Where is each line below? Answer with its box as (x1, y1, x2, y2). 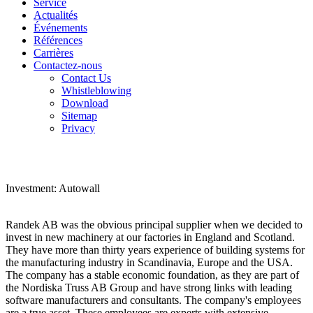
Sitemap (61, 110, 97, 122)
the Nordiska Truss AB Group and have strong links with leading (6, 282, 292, 293)
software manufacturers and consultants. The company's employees (6, 294, 301, 306)
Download (61, 97, 108, 109)
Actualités (34, 9, 78, 21)
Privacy (61, 122, 95, 134)
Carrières (34, 47, 73, 59)
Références (34, 34, 82, 46)
